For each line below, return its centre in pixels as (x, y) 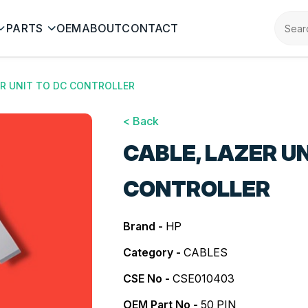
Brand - (145, 226)
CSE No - (147, 278)
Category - (154, 252)
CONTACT (150, 28)
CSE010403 (204, 278)
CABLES (206, 252)
